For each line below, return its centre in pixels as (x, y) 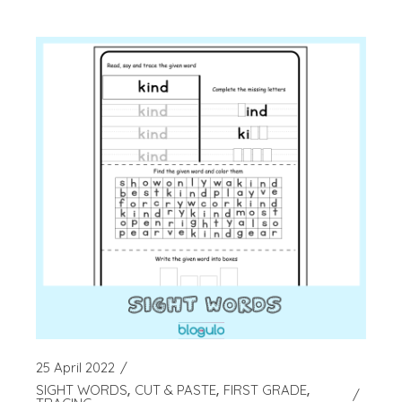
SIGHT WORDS (82, 390)
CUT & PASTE (176, 390)
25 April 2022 (76, 368)
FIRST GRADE (266, 390)
